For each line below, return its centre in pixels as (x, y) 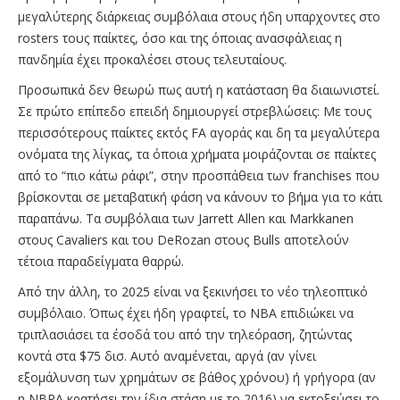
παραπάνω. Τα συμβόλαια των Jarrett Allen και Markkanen (186, 218)
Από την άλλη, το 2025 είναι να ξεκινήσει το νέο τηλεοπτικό (193, 291)
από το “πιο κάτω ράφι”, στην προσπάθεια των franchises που (199, 175)
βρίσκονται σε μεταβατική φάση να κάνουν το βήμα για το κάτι (200, 196)
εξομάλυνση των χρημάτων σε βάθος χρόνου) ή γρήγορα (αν (197, 377)
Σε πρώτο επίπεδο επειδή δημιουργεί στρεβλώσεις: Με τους (195, 111)
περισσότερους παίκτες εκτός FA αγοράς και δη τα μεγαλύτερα (199, 132)
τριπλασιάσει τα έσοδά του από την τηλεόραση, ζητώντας (185, 334)
